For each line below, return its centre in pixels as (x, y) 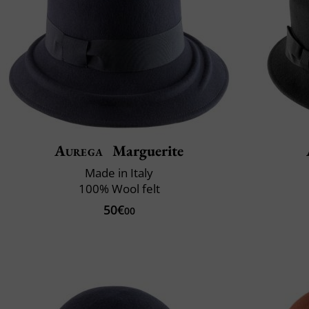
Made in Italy (119, 173)
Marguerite (147, 151)
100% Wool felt (119, 189)
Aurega (79, 151)
